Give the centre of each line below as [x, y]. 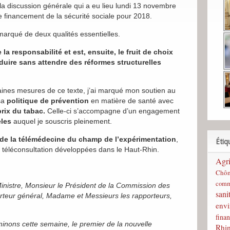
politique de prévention [48, 101]
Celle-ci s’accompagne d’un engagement [112, 111]
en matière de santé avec [131, 101]
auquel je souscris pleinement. [62, 121]
